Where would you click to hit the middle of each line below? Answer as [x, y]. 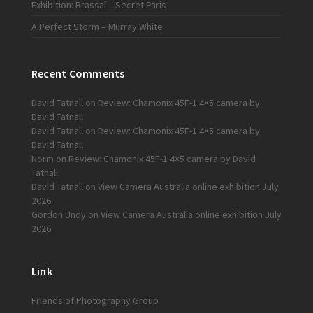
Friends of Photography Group [95, 301]
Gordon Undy [58, 215]
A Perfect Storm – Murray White [97, 27]
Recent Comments [78, 74]
